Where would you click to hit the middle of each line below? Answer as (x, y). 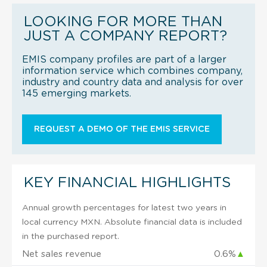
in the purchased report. (71, 236)
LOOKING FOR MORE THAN (123, 22)
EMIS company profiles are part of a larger (124, 59)
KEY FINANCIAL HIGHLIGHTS (127, 183)
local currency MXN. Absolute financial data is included (132, 222)
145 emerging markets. (77, 93)
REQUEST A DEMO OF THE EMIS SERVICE (122, 129)
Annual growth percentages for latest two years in (124, 208)
